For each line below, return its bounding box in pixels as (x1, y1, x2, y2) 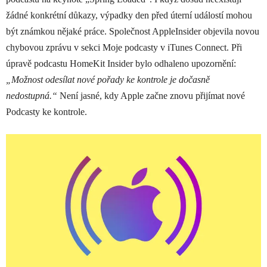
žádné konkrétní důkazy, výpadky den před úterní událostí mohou (6, 10, 252, 21)
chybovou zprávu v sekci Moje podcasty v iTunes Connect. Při (6, 42, 242, 53)
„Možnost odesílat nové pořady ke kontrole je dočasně (6, 74, 210, 85)
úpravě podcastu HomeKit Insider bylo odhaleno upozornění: (6, 58, 236, 69)
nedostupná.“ (6, 91, 57, 101)
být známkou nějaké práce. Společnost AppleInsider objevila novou (6, 26, 259, 37)
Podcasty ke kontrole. (6, 107, 87, 117)
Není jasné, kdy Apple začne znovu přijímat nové (57, 91, 245, 101)
